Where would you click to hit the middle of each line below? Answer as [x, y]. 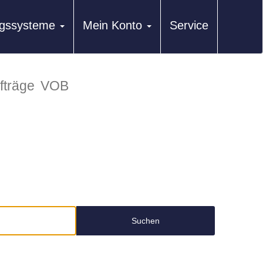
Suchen [145, 221]
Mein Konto [112, 25]
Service [189, 25]
